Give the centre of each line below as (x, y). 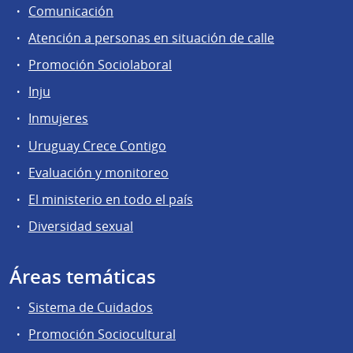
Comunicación (71, 11)
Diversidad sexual (81, 227)
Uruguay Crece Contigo (97, 145)
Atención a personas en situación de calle (151, 37)
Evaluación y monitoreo (98, 172)
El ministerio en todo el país (111, 199)
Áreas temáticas (83, 277)
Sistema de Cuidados (91, 308)
